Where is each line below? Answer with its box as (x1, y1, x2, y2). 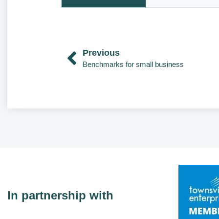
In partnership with (7, 188, 113, 202)
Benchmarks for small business (83, 60, 184, 68)
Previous (83, 48, 120, 58)
